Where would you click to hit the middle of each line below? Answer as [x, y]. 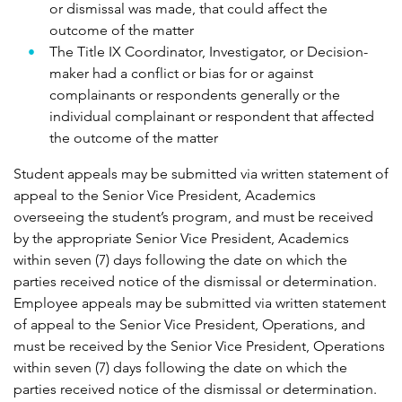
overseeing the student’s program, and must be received [193, 217]
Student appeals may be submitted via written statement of [201, 174]
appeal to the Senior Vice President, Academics [165, 196]
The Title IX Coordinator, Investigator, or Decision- [209, 52]
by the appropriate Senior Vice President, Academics [181, 239]
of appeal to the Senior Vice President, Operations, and [189, 325]
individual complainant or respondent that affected [212, 117]
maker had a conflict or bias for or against [181, 74]
